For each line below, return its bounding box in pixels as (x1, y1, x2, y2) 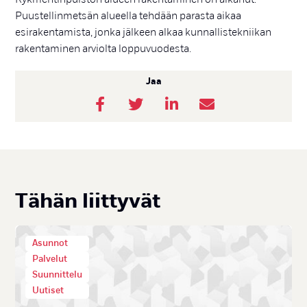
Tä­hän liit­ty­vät (15, 188, 161, 214)
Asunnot (32, 238, 69, 249)
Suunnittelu (32, 269, 83, 280)
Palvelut (32, 254, 68, 265)
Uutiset (32, 285, 64, 296)
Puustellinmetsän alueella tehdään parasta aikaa (15, 10, 242, 22)
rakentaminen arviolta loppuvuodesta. (15, 42, 192, 55)
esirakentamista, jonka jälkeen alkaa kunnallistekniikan (15, 26, 272, 38)
